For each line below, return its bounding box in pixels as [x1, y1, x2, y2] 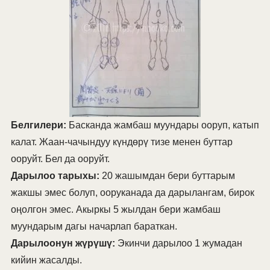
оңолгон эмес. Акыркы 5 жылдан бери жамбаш [10, 204, 221, 215]
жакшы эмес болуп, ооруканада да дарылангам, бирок [10, 187, 254, 198]
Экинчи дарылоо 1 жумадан [115, 238, 242, 249]
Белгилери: [10, 120, 66, 131]
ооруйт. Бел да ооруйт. [10, 154, 110, 165]
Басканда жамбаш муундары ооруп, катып [66, 120, 259, 131]
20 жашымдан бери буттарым [99, 171, 235, 181]
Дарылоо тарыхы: [10, 171, 99, 181]
